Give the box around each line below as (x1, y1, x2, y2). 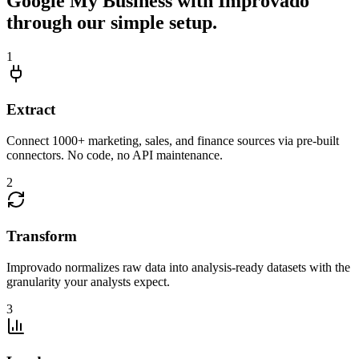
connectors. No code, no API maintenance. (6, 148, 223, 163)
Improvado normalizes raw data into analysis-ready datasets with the (6, 260, 350, 274)
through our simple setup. (6, 11, 217, 33)
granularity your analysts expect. (6, 274, 170, 288)
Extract (6, 101, 55, 119)
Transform (6, 227, 77, 244)
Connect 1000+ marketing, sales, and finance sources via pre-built (6, 134, 339, 148)
